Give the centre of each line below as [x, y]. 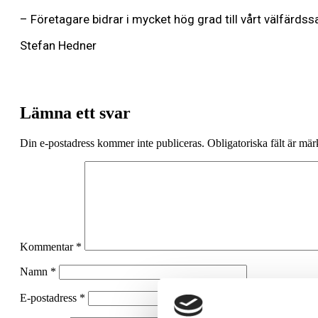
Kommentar [48, 246]
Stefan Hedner [58, 45]
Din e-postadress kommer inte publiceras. [112, 143]
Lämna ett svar [75, 113]
